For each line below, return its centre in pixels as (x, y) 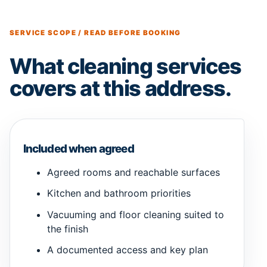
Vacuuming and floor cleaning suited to (135, 214)
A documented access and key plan (127, 249)
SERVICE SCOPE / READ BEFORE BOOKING (95, 32)
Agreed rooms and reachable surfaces (133, 173)
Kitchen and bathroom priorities (119, 193)
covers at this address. (120, 89)
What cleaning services (126, 66)
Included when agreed (78, 148)
